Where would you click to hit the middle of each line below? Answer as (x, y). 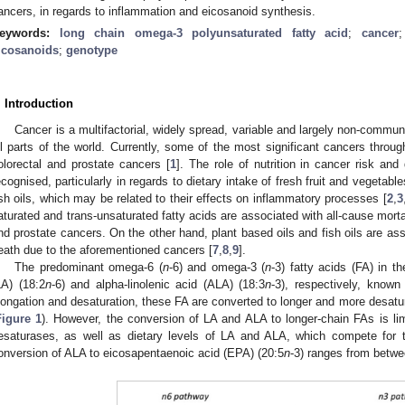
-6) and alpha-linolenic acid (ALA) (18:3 (158, 284)
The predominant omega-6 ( (89, 267)
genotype (92, 50)
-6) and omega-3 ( (217, 267)
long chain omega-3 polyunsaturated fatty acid (203, 33)
